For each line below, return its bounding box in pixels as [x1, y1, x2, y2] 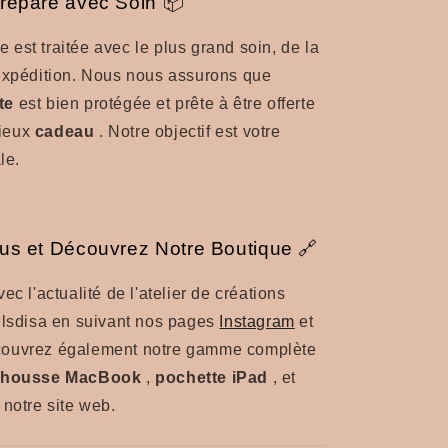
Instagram [219, 312, 295, 330]
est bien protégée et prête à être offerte [14, 95, 316, 113]
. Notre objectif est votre [94, 123, 281, 141]
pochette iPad [155, 368, 269, 386]
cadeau [34, 123, 95, 141]
